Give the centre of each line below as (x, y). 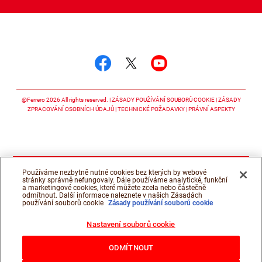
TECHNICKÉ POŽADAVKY (151, 109)
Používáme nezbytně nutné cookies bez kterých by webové (115, 173)
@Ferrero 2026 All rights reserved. (65, 99)
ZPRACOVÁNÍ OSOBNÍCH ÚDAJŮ (70, 109)
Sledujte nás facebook (175, 83)
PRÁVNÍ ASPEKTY (211, 109)
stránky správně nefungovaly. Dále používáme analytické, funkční (125, 180)
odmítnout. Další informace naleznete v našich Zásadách (113, 195)
